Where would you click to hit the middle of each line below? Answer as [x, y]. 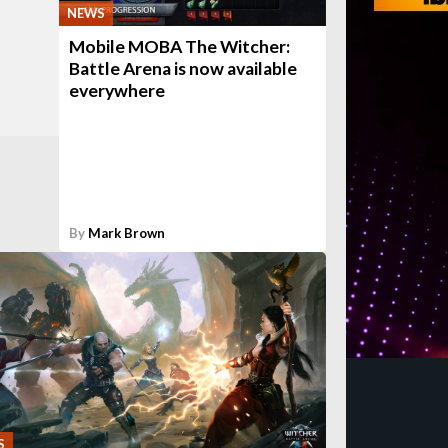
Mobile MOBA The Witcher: [180, 46]
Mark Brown [127, 232]
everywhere [117, 90]
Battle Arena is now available [183, 68]
